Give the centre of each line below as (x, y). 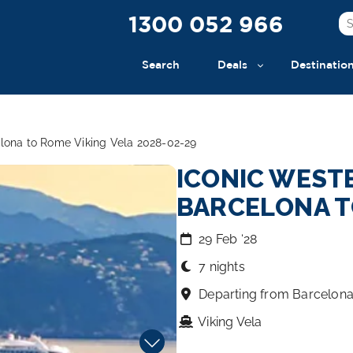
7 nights (222, 267)
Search (161, 64)
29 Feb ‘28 (228, 239)
